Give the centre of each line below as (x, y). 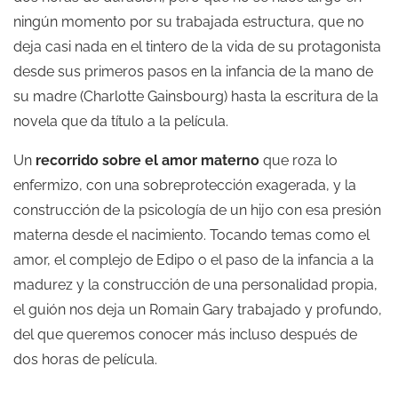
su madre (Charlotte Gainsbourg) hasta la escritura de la (196, 96)
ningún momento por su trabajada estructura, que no (189, 22)
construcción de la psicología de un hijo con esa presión (197, 210)
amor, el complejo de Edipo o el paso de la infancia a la (194, 260)
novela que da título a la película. (121, 121)
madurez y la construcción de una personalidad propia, (195, 285)
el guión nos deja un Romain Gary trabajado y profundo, (198, 310)
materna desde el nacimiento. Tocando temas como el (191, 235)
